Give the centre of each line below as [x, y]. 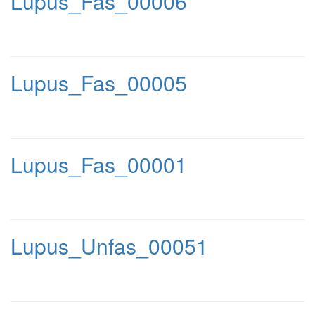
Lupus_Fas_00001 [99, 164]
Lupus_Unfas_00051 [109, 246]
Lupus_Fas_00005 [99, 83]
